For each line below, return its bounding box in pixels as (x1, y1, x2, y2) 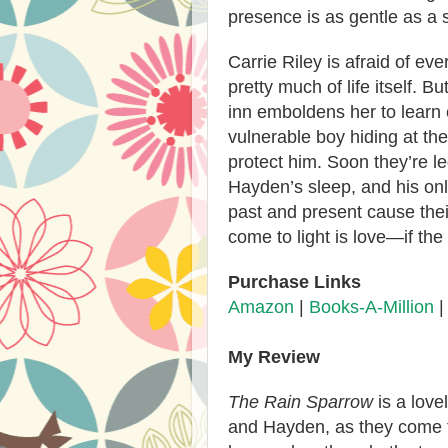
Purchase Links (228, 271, 361, 292)
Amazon (228, 296, 294, 317)
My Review (228, 346, 320, 367)
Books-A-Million (309, 296, 434, 317)
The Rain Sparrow (228, 391, 373, 412)
